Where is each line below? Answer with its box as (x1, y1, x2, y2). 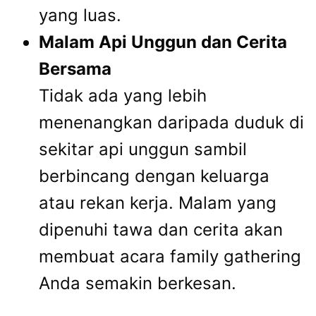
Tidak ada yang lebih (39, 85, 207, 107)
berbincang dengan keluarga (39, 166, 269, 187)
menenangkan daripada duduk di (39, 112, 304, 133)
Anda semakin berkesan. (39, 273, 236, 294)
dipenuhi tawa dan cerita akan (39, 219, 283, 241)
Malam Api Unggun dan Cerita (39, 32, 287, 53)
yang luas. (39, 5, 121, 26)
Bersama (39, 59, 111, 80)
